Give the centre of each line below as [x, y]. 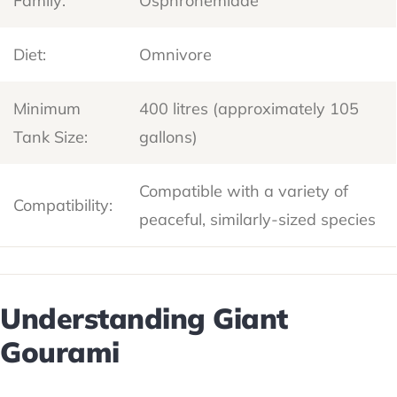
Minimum [47, 108]
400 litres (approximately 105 [249, 108]
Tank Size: [51, 136]
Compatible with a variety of [244, 191]
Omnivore [176, 54]
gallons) [169, 136]
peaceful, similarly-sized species [258, 219]
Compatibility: [63, 205]
